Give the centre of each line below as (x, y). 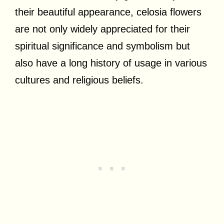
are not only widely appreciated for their (102, 29)
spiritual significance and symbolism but (102, 46)
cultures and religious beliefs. (79, 80)
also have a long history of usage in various (111, 63)
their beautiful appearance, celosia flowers (108, 12)
